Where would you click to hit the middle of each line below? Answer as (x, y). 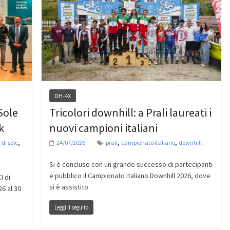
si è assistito (69, 187)
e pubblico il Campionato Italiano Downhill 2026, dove (130, 175)
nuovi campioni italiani (103, 128)
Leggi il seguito (71, 207)
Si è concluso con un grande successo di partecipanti (131, 164)
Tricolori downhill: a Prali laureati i (130, 112)
